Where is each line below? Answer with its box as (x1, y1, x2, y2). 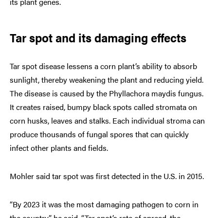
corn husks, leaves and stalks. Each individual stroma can (10, 114, 205, 126)
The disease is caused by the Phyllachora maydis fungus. (10, 87, 203, 99)
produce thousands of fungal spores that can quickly (10, 128, 189, 140)
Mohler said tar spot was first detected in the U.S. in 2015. (10, 170, 204, 182)
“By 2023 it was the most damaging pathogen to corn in (10, 198, 199, 210)
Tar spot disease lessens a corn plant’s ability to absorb (10, 60, 197, 72)
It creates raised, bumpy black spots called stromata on (10, 101, 197, 112)
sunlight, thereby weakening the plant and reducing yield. (10, 73, 203, 85)
